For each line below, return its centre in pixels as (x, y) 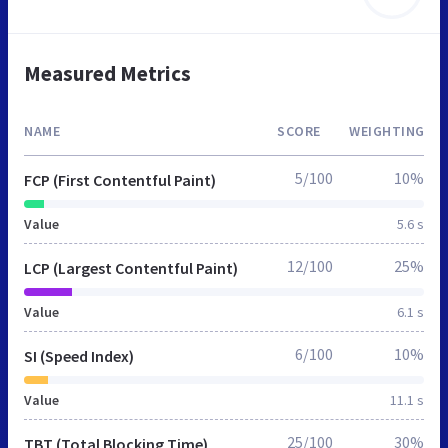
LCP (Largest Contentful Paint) (131, 267)
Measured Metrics (107, 73)
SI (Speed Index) (79, 355)
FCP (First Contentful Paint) (120, 179)
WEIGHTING (387, 130)
